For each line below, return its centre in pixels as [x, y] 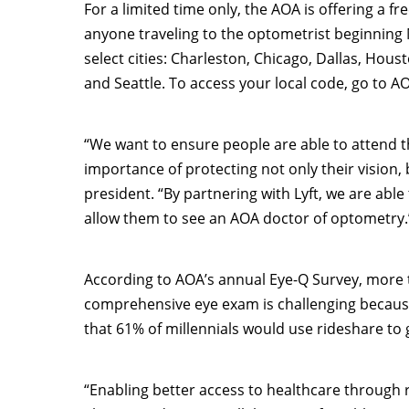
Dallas [337, 59]
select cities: [127, 59]
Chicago [281, 59]
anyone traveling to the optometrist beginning [245, 34]
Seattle [138, 84]
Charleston [209, 59]
